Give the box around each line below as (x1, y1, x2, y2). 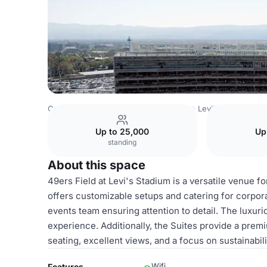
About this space (48, 158, 145, 172)
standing (108, 138, 137, 147)
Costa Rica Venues (48, 104, 117, 113)
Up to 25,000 (95, 126, 150, 136)
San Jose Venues (125, 104, 190, 113)
